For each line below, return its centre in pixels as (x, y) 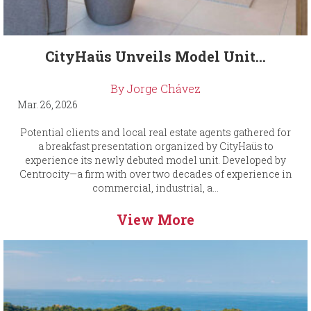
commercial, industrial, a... (155, 188)
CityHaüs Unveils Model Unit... (155, 57)
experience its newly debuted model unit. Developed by (155, 160)
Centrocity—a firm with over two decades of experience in (155, 174)
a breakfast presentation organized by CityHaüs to (155, 146)
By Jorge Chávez (155, 89)
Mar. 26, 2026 (48, 105)
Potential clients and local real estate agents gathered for (155, 133)
